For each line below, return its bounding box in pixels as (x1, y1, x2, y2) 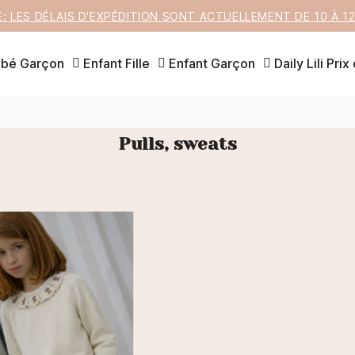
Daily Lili (273, 55, 323, 72)
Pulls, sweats (118, 133, 237, 154)
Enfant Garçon (168, 55, 255, 72)
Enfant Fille (82, 55, 150, 72)
